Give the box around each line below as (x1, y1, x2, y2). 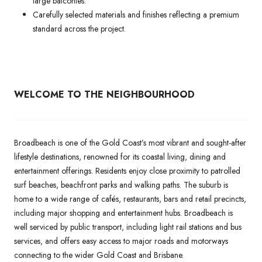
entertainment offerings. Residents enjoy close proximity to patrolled (14, 164, 240, 177)
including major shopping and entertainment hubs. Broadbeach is (14, 206, 233, 219)
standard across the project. (33, 22, 126, 35)
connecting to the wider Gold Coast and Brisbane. (14, 249, 184, 261)
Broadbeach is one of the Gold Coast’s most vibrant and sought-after (14, 136, 246, 149)
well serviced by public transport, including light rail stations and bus (14, 220, 242, 233)
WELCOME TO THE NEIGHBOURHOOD (14, 87, 195, 101)
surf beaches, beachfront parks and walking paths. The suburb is (14, 178, 228, 191)
